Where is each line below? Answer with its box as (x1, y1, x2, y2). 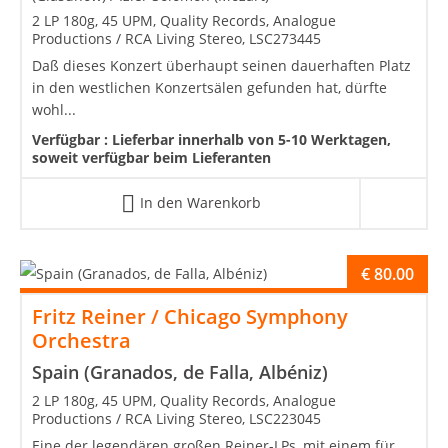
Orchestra (32, 326, 131, 354)
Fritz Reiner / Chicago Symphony (32, 302, 348, 330)
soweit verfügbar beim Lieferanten (32, 147, 271, 167)
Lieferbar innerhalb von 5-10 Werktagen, (112, 129, 391, 149)
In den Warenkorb (139, 192, 261, 212)
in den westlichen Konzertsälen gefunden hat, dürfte (32, 77, 387, 97)
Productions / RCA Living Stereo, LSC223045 (32, 408, 321, 428)
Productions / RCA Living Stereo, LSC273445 (32, 28, 321, 48)
